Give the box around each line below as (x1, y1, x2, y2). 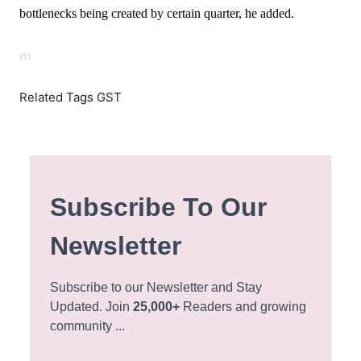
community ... (50, 319, 129, 333)
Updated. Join (50, 300, 134, 313)
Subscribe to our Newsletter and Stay (50, 280, 263, 294)
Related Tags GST (19, 89, 126, 105)
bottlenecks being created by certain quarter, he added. (19, 6, 295, 20)
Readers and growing (180, 300, 307, 313)
